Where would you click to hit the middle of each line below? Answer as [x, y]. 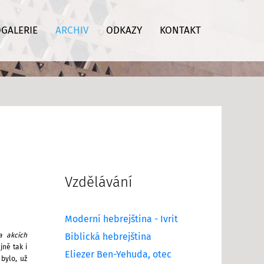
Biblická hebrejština [108, 237]
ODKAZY [124, 31]
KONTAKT [180, 31]
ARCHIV [72, 31]
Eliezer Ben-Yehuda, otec [118, 254]
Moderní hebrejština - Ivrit [121, 219]
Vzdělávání [98, 182]
